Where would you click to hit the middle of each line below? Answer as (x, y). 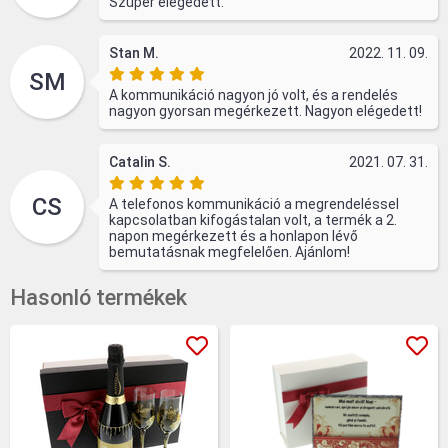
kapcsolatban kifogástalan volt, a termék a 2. (253, 220)
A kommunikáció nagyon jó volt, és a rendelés (253, 95)
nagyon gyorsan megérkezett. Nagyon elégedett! (265, 111)
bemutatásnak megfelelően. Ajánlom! (229, 252)
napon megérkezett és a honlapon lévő (233, 236)
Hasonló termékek (98, 297)
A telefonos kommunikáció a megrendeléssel (254, 204)
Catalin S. (140, 162)
